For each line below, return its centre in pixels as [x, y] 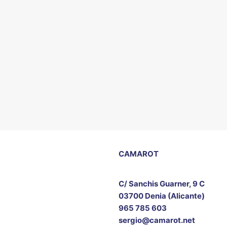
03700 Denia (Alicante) [161, 196]
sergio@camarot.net [157, 220]
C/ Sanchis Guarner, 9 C [161, 184]
